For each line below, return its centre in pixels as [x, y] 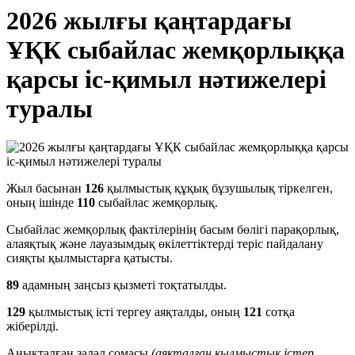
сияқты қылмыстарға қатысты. [90, 258]
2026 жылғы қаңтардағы [149, 21]
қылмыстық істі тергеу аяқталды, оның [134, 312]
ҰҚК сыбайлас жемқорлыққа [176, 50]
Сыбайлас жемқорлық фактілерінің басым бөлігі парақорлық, [173, 230]
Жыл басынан [46, 189]
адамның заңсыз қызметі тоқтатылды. [123, 285]
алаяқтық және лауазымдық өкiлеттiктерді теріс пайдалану [165, 244]
